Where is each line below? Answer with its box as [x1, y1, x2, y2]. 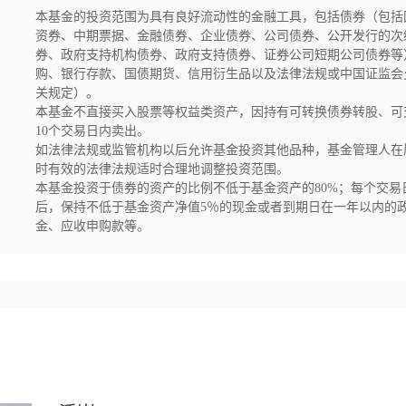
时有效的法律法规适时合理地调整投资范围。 [35, 162, 289, 176]
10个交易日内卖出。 [35, 124, 150, 138]
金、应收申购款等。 [35, 219, 150, 233]
